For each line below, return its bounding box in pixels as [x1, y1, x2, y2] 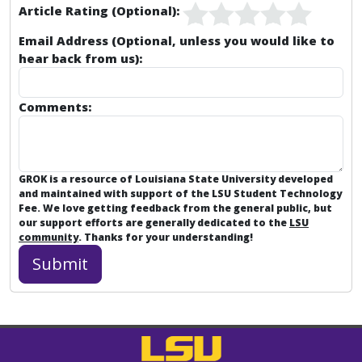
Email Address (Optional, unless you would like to [19, 32, 335, 48]
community [19, 230, 78, 244]
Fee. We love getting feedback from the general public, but [19, 201, 332, 215]
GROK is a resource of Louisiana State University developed [19, 172, 333, 186]
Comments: [19, 99, 91, 115]
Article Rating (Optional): [19, 2, 179, 19]
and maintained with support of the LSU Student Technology [19, 187, 342, 200]
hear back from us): [19, 50, 142, 66]
